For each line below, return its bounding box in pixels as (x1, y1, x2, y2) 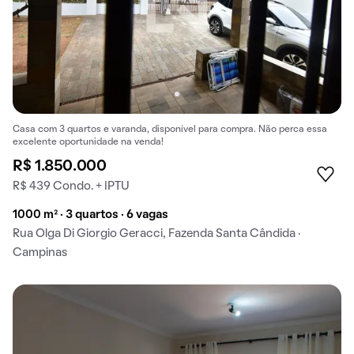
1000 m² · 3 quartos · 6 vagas (13, 209, 168, 220)
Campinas (13, 247, 67, 258)
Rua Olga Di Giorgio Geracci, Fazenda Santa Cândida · (13, 228, 300, 239)
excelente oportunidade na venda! (13, 137, 164, 146)
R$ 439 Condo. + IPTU (13, 180, 130, 192)
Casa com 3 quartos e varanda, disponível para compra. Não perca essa (13, 125, 327, 134)
